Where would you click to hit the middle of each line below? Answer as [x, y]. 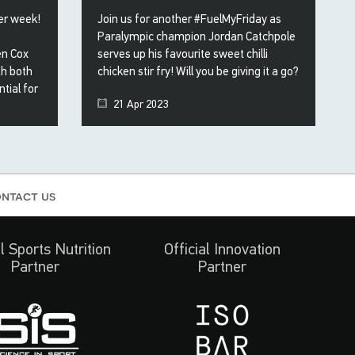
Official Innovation [222, 249]
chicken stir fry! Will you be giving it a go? [198, 71]
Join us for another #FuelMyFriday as [190, 19]
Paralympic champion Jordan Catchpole [197, 36]
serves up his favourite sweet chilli [183, 54]
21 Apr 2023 [140, 103]
